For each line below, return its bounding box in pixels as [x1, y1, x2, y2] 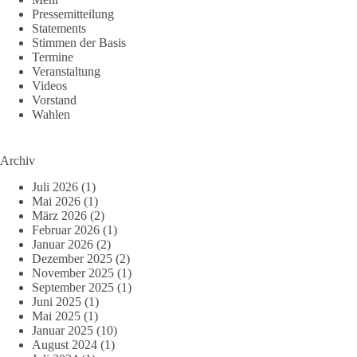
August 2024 [32, 337, 97, 351]
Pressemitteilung [32, 6, 114, 21]
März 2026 [32, 208, 87, 222]
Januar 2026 [32, 237, 93, 251]
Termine [32, 49, 73, 64]
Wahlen [32, 107, 70, 121]
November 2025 [32, 265, 114, 280]
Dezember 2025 [32, 251, 112, 265]
